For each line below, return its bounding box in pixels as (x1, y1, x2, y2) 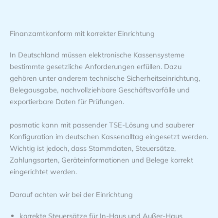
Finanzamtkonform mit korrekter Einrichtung (10, 29, 155, 38)
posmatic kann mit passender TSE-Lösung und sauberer (10, 120, 194, 129)
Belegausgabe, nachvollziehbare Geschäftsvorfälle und (10, 85, 190, 95)
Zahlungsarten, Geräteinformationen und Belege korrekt (10, 155, 193, 164)
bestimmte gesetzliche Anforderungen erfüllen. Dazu (10, 62, 182, 72)
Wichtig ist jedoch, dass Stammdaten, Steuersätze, (10, 143, 176, 153)
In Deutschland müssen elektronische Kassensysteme (10, 50, 184, 60)
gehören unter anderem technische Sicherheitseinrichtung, (10, 73, 200, 83)
